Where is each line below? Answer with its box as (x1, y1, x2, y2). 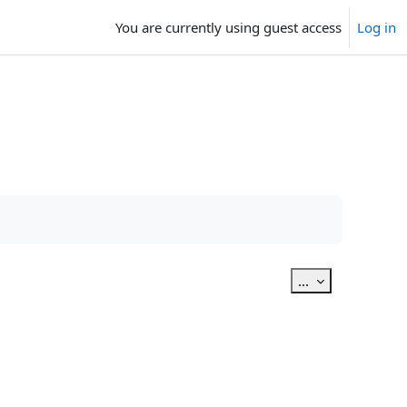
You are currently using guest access (115, 18, 342, 36)
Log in (357, 18, 396, 36)
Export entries (312, 271, 399, 289)
